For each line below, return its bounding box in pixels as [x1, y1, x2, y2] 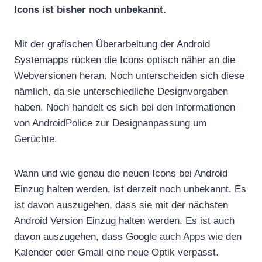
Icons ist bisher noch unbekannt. [14, 4, 166, 15]
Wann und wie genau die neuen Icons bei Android [14, 167, 227, 179]
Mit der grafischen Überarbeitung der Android [14, 38, 210, 50]
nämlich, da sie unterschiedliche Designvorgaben [14, 85, 228, 97]
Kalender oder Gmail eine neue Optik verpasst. [14, 246, 219, 258]
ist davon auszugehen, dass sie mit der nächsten [14, 199, 228, 211]
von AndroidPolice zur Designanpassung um [14, 117, 206, 129]
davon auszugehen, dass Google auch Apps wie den [14, 230, 242, 242]
